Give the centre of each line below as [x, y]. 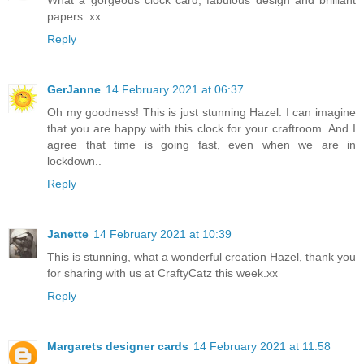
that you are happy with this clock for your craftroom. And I [201, 129]
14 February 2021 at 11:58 [262, 347]
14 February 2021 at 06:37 [175, 90]
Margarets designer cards [118, 347]
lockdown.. [74, 161]
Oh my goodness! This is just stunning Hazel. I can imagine [201, 113]
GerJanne [74, 90]
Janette [68, 234]
